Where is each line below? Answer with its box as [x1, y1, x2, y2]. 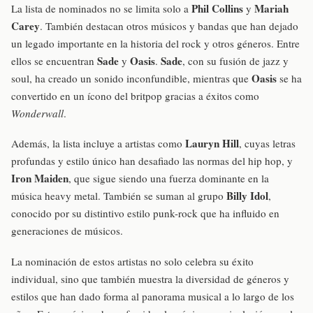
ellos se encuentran [11, 54, 97, 68]
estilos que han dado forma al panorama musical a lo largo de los [11, 289, 294, 303]
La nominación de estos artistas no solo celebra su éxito [11, 254, 254, 268]
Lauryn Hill [185, 136, 239, 152]
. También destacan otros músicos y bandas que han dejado [40, 19, 298, 34]
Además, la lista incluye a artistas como [11, 136, 185, 151]
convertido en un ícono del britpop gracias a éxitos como [11, 89, 259, 103]
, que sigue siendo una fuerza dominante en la [68, 171, 269, 186]
